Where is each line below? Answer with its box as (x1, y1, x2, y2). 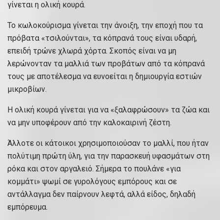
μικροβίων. (7, 84, 47, 94)
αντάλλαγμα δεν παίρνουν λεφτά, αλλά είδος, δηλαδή (7, 190, 195, 199)
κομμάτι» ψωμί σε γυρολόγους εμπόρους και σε (7, 177, 177, 187)
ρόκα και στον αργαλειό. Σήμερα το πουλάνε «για (7, 164, 181, 174)
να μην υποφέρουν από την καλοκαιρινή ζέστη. (7, 118, 171, 128)
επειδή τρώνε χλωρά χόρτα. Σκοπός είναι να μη (7, 46, 176, 56)
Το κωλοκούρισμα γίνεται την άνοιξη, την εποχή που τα (7, 21, 203, 30)
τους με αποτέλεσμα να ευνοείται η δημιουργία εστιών (7, 72, 202, 82)
